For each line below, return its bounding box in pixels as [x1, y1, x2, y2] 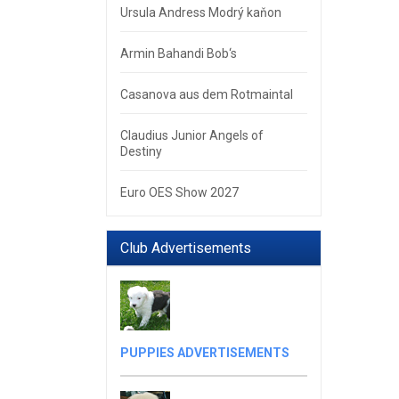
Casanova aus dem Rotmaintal [120, 86, 294, 102]
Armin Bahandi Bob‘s [120, 45, 238, 61]
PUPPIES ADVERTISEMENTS [120, 345, 290, 360]
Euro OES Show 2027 [120, 184, 240, 199]
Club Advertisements [120, 239, 252, 256]
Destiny [120, 143, 163, 159]
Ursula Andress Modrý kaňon [120, 4, 282, 20]
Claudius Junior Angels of [120, 127, 265, 142]
